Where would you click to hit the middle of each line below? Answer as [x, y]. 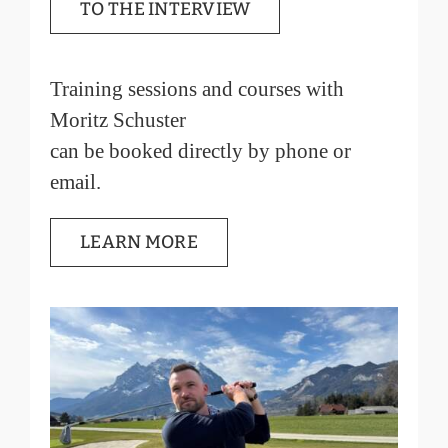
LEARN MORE [139, 242]
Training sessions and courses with [197, 89]
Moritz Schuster [118, 120]
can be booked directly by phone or [201, 151]
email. [76, 182]
